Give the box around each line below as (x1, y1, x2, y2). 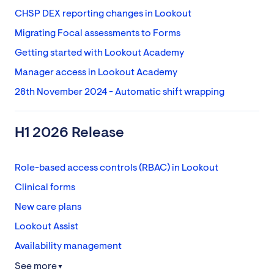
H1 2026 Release (15, 126, 124, 141)
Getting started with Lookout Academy (15, 48, 184, 58)
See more (15, 261, 57, 272)
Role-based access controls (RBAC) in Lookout (15, 163, 218, 173)
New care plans (15, 202, 81, 212)
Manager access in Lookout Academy (15, 67, 177, 78)
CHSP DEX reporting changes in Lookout (15, 9, 191, 19)
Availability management (15, 241, 122, 251)
